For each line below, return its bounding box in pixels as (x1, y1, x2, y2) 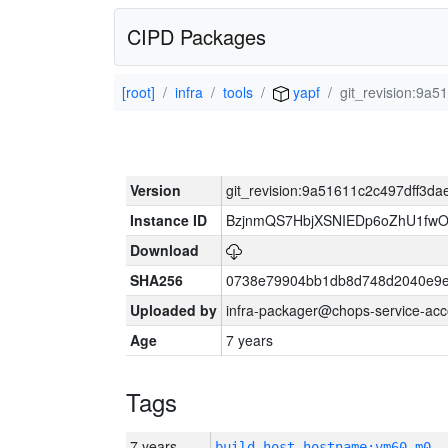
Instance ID (130, 210, 207, 230)
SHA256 (130, 270, 183, 290)
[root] (122, 82, 155, 102)
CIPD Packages (127, 22, 266, 51)
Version (130, 180, 181, 200)
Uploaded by (130, 300, 217, 320)
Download (130, 240, 199, 260)
